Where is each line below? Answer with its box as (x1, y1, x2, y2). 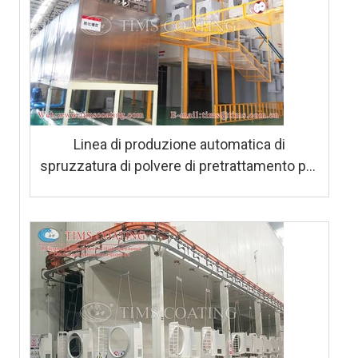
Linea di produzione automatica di (74, 136, 285, 153)
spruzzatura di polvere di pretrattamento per (40, 157, 319, 175)
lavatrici (155, 179, 204, 197)
